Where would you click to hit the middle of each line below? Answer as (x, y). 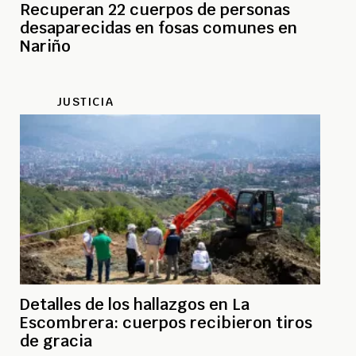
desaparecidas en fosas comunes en (159, 27)
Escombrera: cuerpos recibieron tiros (166, 322)
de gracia (56, 341)
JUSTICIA (85, 101)
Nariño (45, 46)
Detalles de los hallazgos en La (135, 304)
